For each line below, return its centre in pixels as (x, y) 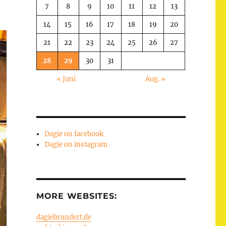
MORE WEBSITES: (76, 196)
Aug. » (155, 79)
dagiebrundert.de (64, 217)
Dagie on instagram (76, 144)
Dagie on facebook (74, 134)
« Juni (66, 79)
